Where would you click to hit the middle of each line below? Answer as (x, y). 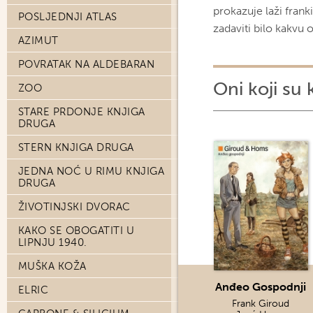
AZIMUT (38, 41)
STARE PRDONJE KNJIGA (82, 112)
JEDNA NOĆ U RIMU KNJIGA (92, 171)
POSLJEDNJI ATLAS (68, 17)
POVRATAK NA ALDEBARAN (87, 64)
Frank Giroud (261, 304)
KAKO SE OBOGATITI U (77, 231)
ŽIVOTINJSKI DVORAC (74, 207)
